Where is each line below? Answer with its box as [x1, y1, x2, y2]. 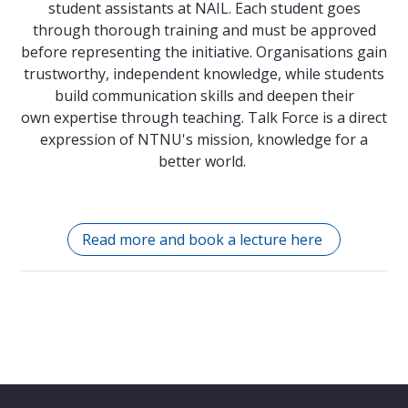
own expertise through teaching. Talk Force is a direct [21, 107, 387, 128]
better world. [158, 151, 250, 172]
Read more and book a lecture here [82, 229, 326, 250]
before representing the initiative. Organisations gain [21, 42, 387, 63]
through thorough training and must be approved [32, 20, 376, 41]
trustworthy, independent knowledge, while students [24, 64, 384, 85]
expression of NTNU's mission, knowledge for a [40, 129, 368, 150]
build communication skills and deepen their [54, 86, 354, 107]
